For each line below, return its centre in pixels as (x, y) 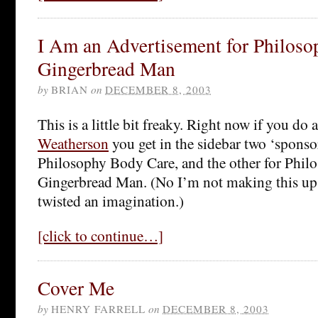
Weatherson (73, 143)
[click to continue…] (100, 235)
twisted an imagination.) (111, 200)
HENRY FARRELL (98, 308)
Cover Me (76, 287)
